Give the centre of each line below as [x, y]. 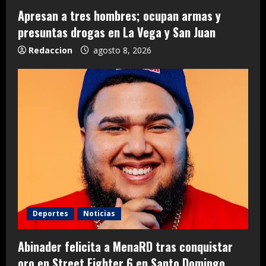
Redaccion [50, 50]
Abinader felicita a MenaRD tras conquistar [125, 246]
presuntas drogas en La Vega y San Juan [117, 32]
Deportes [50, 213]
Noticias [99, 213]
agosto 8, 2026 [121, 50]
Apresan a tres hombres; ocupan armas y [119, 15]
